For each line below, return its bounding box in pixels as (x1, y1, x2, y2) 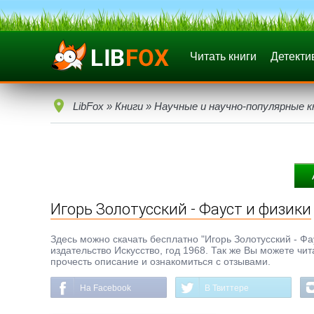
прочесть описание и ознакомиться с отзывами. (50, 256, 271, 267)
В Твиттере (205, 283, 249, 293)
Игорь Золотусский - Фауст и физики (50, 200, 311, 218)
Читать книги (190, 50, 257, 62)
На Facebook (80, 283, 131, 293)
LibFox (73, 100, 104, 112)
